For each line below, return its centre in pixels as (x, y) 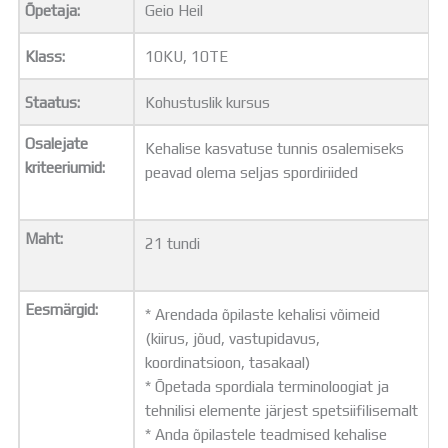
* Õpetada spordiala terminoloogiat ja (267, 386)
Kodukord (121, 37)
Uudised (115, 181)
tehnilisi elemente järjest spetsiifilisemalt (282, 410)
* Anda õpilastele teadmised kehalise (266, 434)
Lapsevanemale (146, 205)
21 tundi (173, 243)
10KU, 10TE (187, 56)
